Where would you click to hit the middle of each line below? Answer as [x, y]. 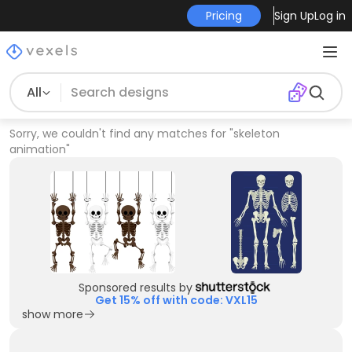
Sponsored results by [136, 288]
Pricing [224, 16]
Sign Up [294, 16]
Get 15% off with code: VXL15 [176, 300]
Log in [330, 16]
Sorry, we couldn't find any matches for [118, 134]
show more [53, 314]
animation [38, 149]
